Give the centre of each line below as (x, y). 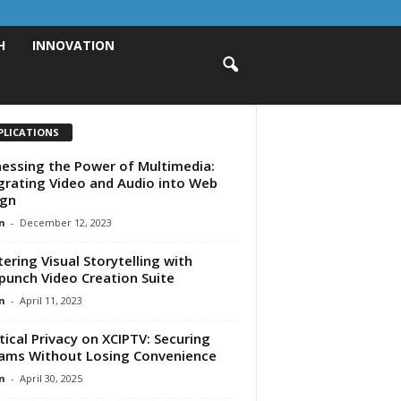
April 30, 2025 (51, 378)
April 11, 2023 (51, 300)
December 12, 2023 (65, 222)
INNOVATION (74, 45)
